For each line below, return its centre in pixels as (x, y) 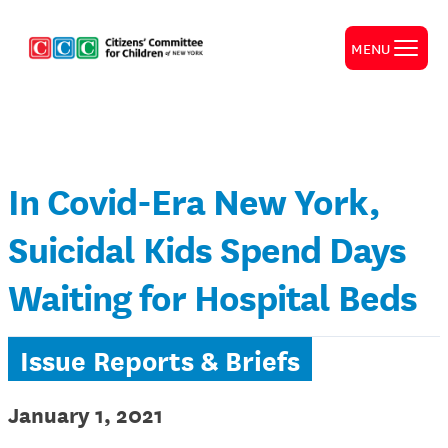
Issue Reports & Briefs (160, 359)
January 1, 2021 (85, 413)
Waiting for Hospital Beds (212, 295)
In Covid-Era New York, (194, 199)
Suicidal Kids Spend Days (207, 247)
